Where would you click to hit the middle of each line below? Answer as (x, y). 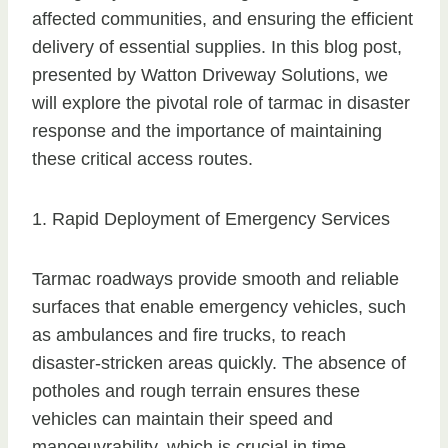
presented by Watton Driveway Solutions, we (210, 75)
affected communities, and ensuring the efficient (222, 19)
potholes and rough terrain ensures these (196, 391)
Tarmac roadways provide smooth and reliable (215, 279)
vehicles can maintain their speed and (182, 419)
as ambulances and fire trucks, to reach (189, 335)
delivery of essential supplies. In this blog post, (217, 47)
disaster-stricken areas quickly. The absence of (219, 363)
